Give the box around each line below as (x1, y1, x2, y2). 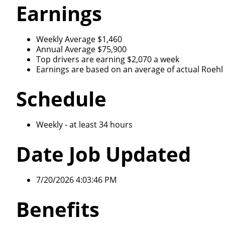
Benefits (16, 195, 99, 223)
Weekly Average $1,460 (36, 34, 122, 45)
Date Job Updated (16, 140, 191, 168)
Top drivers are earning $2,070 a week (36, 54, 179, 65)
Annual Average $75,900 (36, 44, 127, 55)
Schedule (16, 85, 106, 113)
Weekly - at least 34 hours (36, 119, 133, 130)
